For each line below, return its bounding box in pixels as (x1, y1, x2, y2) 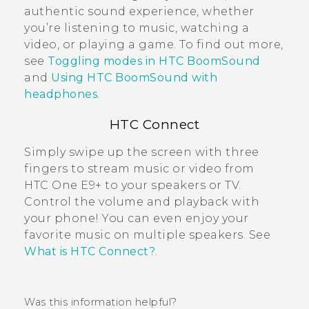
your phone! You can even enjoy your (24, 211, 249, 225)
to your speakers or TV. (101, 178, 241, 192)
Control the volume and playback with (24, 195, 259, 208)
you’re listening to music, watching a (24, 21, 250, 34)
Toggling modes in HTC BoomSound (48, 54, 261, 68)
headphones (24, 87, 97, 101)
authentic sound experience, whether (24, 4, 255, 18)
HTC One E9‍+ (24, 178, 102, 192)
